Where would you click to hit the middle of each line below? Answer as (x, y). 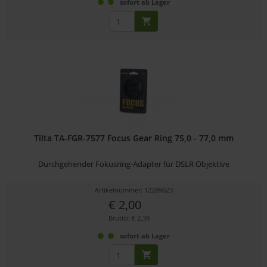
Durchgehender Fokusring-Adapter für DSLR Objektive (133, 164)
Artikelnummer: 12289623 (133, 190)
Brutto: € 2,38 (129, 218)
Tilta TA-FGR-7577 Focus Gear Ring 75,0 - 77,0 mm (133, 138)
